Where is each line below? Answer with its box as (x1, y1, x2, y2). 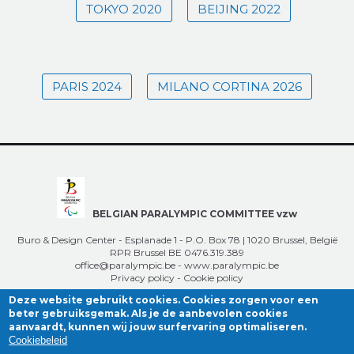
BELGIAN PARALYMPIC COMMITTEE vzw (92, 208, 297, 220)
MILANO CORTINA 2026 (157, 79, 302, 95)
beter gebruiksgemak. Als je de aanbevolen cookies (9, 307, 288, 319)
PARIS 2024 (52, 79, 122, 95)
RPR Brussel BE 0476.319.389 (110, 246, 244, 258)
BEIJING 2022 (197, 2, 281, 17)
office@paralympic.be (75, 258, 175, 271)
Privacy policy (111, 271, 175, 284)
